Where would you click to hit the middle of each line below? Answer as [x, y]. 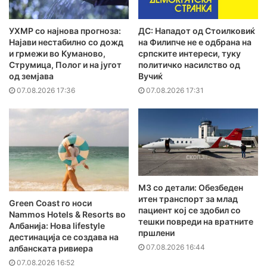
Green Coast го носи [50, 203]
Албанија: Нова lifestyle [57, 225]
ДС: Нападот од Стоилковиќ [197, 30]
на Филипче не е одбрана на [195, 42]
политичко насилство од [189, 64]
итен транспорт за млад [188, 199]
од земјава [31, 76]
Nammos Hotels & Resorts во [67, 214]
